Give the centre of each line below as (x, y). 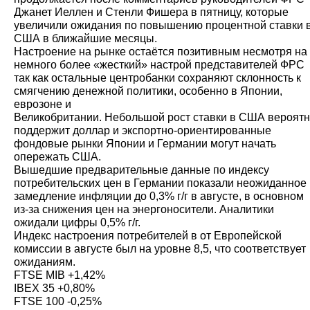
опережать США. (57, 157)
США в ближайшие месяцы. (85, 38)
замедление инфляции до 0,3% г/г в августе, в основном (159, 196)
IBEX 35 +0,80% (54, 288)
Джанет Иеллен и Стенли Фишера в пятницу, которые (151, 12)
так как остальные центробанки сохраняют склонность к (157, 78)
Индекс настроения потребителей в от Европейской (148, 236)
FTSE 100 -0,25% (58, 301)
